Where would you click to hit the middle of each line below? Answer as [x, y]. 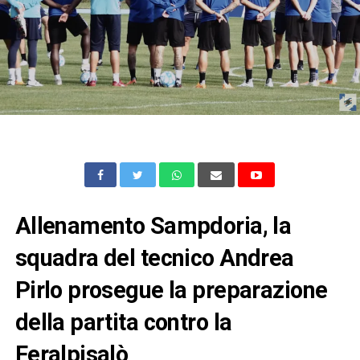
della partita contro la [123, 322]
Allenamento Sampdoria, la [153, 225]
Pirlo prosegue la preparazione [171, 290]
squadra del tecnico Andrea [154, 258]
